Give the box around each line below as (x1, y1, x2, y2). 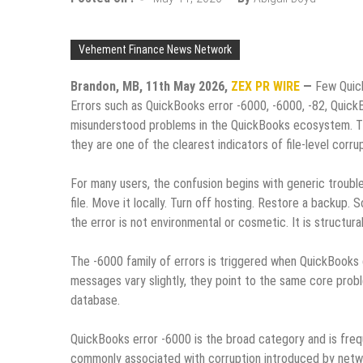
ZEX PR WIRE (231, 79, 300, 95)
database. (70, 293, 120, 309)
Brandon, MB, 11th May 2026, (70, 79, 231, 95)
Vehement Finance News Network (79, 43, 232, 57)
